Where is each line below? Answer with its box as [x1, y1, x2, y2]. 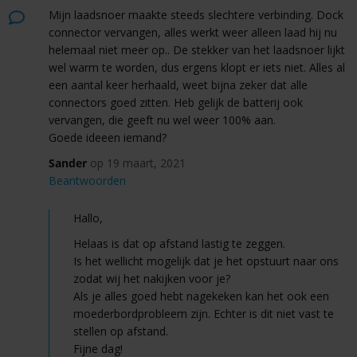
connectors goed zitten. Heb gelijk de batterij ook [48, 95, 303, 111]
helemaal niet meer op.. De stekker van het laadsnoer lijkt [48, 42, 345, 58]
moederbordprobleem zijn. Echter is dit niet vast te [73, 306, 334, 322]
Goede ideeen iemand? [48, 130, 167, 146]
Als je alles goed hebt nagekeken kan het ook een [73, 288, 329, 304]
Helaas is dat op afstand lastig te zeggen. [73, 236, 285, 252]
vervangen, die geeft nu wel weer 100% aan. [48, 112, 276, 128]
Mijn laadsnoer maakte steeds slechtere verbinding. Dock [48, 7, 343, 23]
